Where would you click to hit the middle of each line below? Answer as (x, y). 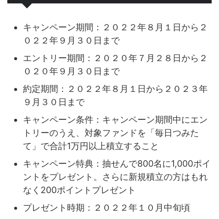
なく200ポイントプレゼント (79, 190)
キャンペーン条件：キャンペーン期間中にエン (115, 119)
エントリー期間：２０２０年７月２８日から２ (115, 58)
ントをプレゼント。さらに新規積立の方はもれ (115, 176)
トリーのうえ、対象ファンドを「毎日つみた (111, 132)
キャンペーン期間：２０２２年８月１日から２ (115, 27)
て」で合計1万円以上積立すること (91, 146)
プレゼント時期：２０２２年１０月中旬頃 (107, 207)
